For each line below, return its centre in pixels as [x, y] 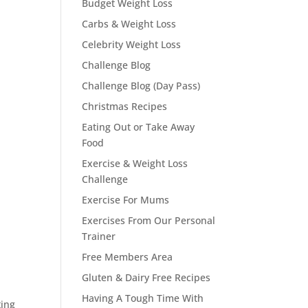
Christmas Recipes [125, 106]
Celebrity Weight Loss [132, 44]
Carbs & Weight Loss [129, 24]
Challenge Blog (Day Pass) [141, 86]
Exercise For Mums [126, 200]
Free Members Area [128, 257]
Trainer [99, 236]
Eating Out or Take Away [139, 127]
